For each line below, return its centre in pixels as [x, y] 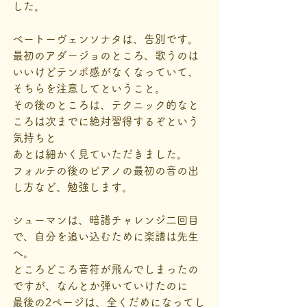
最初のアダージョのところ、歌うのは [106, 56]
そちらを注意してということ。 [89, 88]
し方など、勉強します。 [73, 187]
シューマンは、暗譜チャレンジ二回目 [106, 220]
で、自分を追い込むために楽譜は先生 [106, 236]
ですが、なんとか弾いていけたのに [100, 286]
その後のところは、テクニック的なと [106, 105]
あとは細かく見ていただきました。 [100, 154]
